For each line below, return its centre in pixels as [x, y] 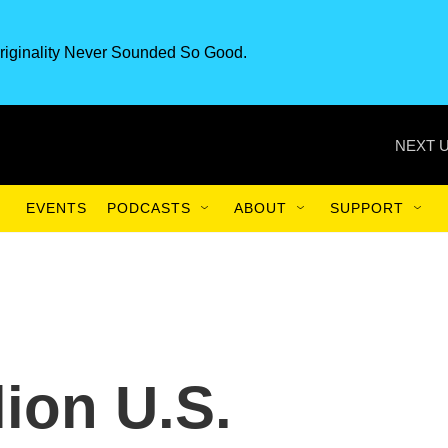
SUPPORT [367, 208]
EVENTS [56, 208]
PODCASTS [149, 208]
